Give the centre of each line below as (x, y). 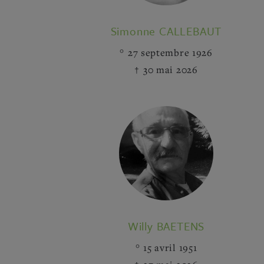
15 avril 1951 (170, 247)
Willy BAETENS (166, 226)
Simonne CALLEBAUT (166, 31)
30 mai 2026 (171, 70)
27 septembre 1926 (170, 52)
